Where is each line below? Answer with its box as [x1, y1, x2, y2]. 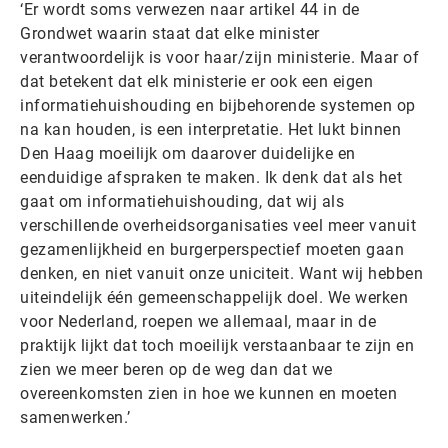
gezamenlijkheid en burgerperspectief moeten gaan [20, 239, 404, 259]
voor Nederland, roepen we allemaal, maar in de [20, 311, 376, 331]
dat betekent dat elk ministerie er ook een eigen [20, 71, 373, 91]
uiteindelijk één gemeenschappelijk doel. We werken [20, 287, 408, 307]
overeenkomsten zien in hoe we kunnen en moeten [20, 383, 397, 403]
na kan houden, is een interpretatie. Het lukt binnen [20, 119, 401, 139]
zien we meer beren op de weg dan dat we [20, 359, 333, 379]
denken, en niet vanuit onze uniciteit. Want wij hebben [20, 263, 423, 283]
